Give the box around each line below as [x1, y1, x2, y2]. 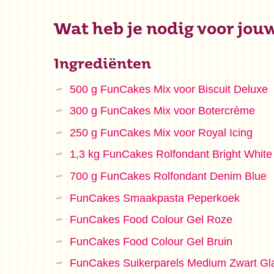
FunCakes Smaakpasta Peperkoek [69, 191, 240, 204]
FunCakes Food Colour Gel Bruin [69, 235, 232, 248]
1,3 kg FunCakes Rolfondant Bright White [69, 148, 272, 161]
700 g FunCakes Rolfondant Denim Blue [69, 169, 267, 182]
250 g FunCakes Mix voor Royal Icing [69, 126, 253, 139]
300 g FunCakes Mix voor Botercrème [69, 105, 255, 117]
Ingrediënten [54, 57, 151, 72]
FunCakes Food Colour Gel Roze [69, 213, 232, 226]
